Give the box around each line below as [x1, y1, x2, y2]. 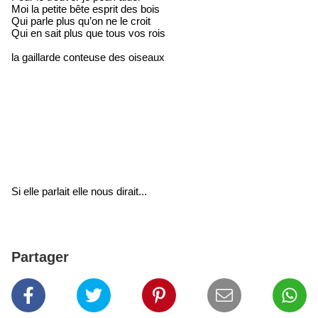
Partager [11, 249, 69, 265]
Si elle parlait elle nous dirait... [11, 185, 147, 197]
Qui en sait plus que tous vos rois [11, 26, 165, 39]
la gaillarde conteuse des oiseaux [11, 50, 165, 63]
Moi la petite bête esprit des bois [11, 2, 160, 15]
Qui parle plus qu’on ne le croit [11, 14, 150, 27]
